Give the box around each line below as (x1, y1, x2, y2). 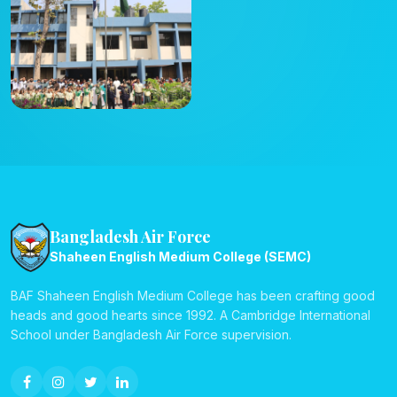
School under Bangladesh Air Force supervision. (11, 326, 292, 342)
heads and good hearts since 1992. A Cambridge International (11, 307, 370, 323)
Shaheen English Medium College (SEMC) (50, 249, 312, 265)
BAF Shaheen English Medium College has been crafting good (11, 287, 375, 303)
